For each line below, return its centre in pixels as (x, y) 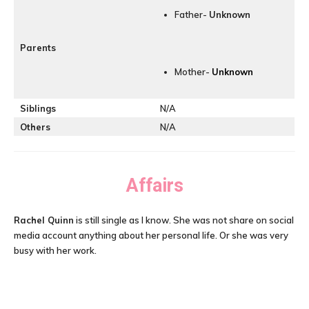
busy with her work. (55, 250)
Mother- (193, 72)
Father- (192, 14)
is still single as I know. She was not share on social (184, 220)
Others (35, 127)
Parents (38, 48)
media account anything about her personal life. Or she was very (151, 235)
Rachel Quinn (44, 220)
